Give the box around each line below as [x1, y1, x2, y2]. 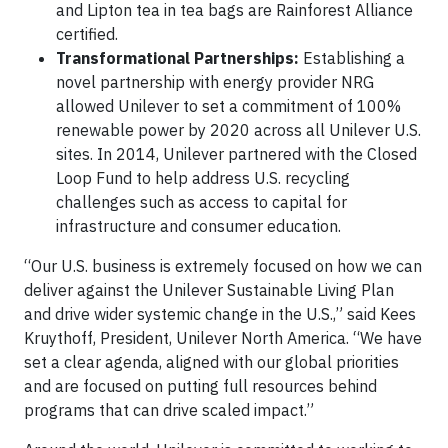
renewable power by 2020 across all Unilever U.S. [56, 120, 421, 140]
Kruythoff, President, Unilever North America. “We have [24, 328, 422, 348]
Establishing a [299, 48, 405, 68]
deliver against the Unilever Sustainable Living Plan [24, 280, 394, 300]
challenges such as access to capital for [56, 192, 347, 212]
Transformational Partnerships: [56, 48, 299, 68]
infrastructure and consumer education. [56, 216, 349, 236]
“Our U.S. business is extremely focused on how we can [24, 256, 422, 276]
